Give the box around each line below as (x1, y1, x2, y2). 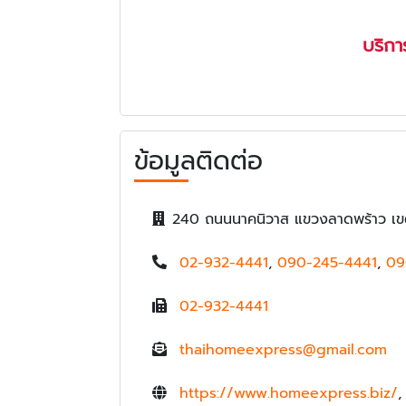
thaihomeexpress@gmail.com (179, 338, 387, 361)
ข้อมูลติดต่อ (134, 140, 263, 180)
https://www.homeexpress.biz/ (179, 382, 398, 404)
